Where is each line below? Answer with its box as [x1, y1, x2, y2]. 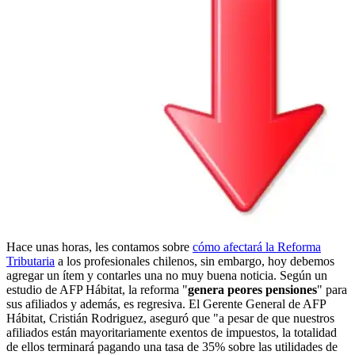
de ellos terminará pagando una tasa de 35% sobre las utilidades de [6, 339, 338, 353]
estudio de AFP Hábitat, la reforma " [6, 282, 188, 296]
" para [317, 282, 347, 296]
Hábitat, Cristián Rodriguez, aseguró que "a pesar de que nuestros [6, 311, 334, 325]
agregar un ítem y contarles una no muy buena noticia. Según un [6, 268, 327, 282]
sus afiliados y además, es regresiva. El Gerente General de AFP [6, 296, 326, 311]
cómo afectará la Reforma [193, 239, 321, 254]
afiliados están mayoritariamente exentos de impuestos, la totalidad [6, 325, 337, 339]
